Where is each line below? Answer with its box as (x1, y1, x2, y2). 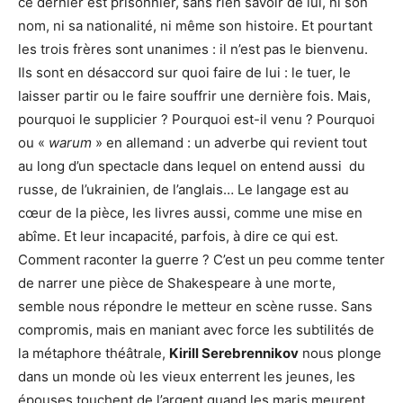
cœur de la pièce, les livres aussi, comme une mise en (18, 204, 363, 222)
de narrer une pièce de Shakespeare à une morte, (18, 274, 336, 292)
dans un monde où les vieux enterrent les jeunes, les (18, 368, 355, 386)
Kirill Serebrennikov (169, 345, 299, 363)
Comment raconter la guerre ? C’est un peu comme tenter (18, 251, 385, 269)
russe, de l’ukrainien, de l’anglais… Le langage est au (18, 181, 349, 199)
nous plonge (299, 345, 381, 363)
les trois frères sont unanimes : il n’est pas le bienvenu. (18, 40, 368, 58)
